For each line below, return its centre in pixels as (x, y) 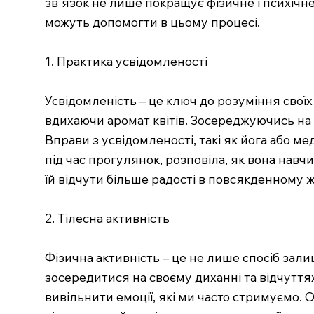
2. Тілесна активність (107, 218)
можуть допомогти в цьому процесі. (152, 21)
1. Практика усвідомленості (126, 61)
